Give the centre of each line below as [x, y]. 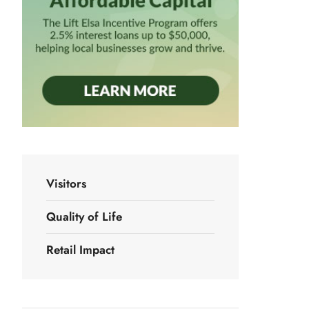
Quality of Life [84, 217]
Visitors [66, 184]
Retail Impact [80, 250]
